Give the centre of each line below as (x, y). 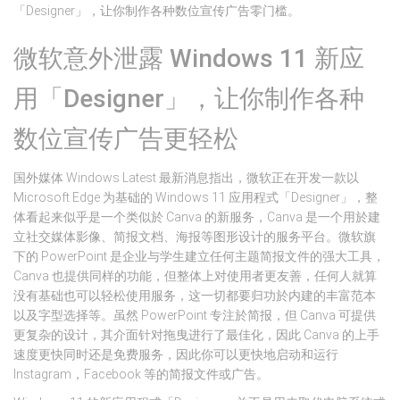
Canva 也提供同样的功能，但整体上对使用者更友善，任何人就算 (195, 276)
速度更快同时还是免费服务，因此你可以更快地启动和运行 (176, 354)
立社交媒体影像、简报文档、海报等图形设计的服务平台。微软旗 (195, 237)
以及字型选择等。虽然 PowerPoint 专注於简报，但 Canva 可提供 (195, 315)
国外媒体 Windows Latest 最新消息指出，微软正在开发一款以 (186, 178)
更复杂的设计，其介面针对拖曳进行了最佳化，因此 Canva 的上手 (196, 335)
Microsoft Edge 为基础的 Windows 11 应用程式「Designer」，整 (196, 197)
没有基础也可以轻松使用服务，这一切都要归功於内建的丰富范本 (195, 296)
